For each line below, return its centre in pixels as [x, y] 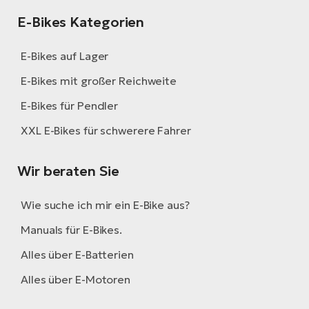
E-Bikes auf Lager [65, 56]
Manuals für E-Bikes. [71, 230]
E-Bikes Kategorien [81, 22]
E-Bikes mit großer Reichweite [99, 81]
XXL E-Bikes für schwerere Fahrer [106, 131]
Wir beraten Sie [68, 171]
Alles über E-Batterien [77, 255]
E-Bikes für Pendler [70, 106]
